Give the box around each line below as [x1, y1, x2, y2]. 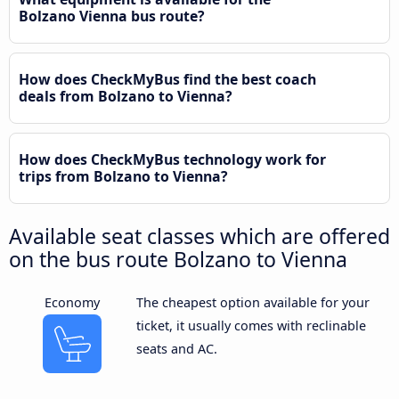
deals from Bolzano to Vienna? [19, 86, 232, 107]
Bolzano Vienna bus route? [19, 6, 205, 27]
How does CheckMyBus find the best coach [19, 69, 316, 90]
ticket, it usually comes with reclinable [135, 317, 366, 335]
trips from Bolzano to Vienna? [19, 167, 228, 187]
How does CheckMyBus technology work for [19, 150, 326, 170]
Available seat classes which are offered [9, 222, 390, 251]
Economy [45, 294, 101, 312]
